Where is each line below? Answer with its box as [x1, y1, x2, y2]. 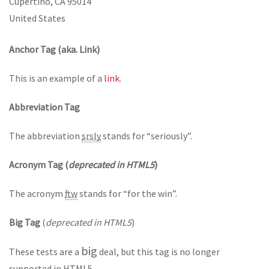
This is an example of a [9, 72, 104, 84]
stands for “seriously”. [101, 130, 192, 142]
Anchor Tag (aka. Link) [9, 43, 100, 55]
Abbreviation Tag [9, 101, 80, 113]
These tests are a [9, 246, 81, 258]
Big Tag [9, 216, 40, 228]
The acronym [9, 187, 65, 199]
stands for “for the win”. [77, 187, 177, 199]
